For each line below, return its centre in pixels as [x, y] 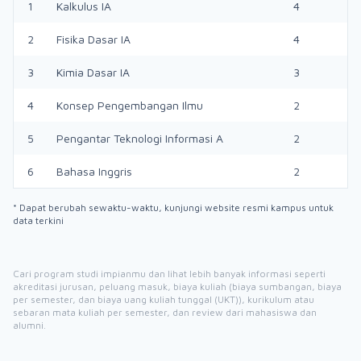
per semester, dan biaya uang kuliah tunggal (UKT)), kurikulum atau [164, 299]
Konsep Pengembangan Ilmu [130, 105]
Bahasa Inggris [94, 171]
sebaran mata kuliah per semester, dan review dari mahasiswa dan [165, 312]
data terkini [38, 220]
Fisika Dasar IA [93, 39]
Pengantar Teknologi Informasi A [140, 138]
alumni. [29, 325]
